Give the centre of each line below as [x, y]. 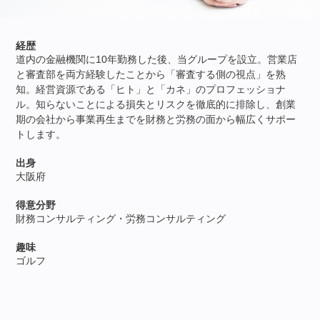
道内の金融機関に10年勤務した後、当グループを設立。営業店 [157, 60]
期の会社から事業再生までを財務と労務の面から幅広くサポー [156, 120]
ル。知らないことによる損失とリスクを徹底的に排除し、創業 [156, 105]
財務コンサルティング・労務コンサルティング [121, 219]
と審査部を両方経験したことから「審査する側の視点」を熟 [151, 75]
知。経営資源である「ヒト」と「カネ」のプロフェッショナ [151, 90]
